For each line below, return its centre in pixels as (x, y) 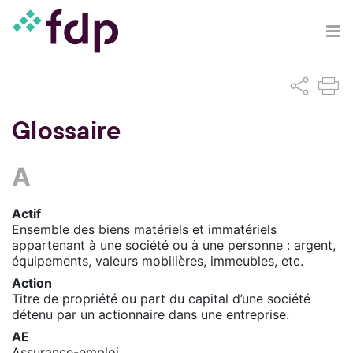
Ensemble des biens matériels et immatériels (144, 229)
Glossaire (67, 131)
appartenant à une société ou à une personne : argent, (174, 245)
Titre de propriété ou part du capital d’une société (161, 298)
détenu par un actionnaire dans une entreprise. (150, 314)
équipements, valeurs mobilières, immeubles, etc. (158, 260)
